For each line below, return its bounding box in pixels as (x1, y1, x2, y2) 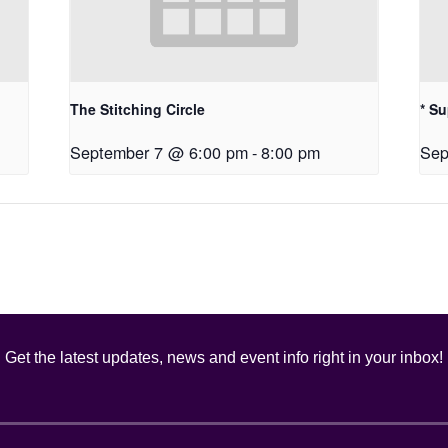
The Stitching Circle (70, 99, 206, 120)
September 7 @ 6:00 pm (70, 140, 249, 165)
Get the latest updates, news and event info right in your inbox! (5, 348, 443, 367)
